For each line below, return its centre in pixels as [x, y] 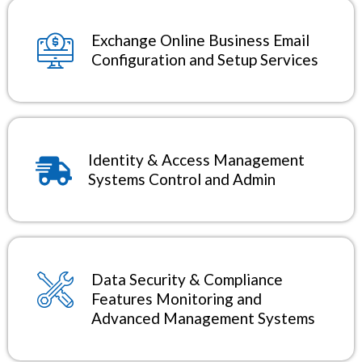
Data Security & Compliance [187, 279]
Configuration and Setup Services [205, 59]
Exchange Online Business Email [200, 40]
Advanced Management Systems [203, 318]
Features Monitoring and [177, 298]
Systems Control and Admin [182, 179]
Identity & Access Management [196, 159]
